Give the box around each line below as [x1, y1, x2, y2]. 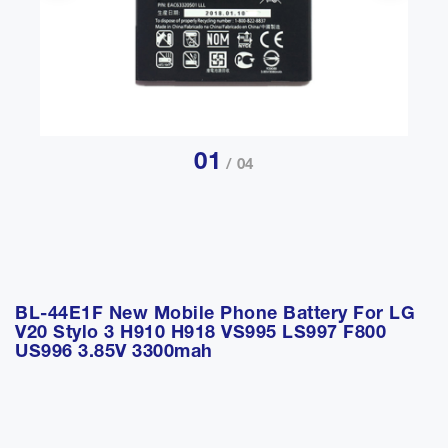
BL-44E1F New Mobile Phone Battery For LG [15, 306, 415, 325]
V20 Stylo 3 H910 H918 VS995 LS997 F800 [15, 325, 386, 344]
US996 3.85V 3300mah [15, 344, 213, 363]
